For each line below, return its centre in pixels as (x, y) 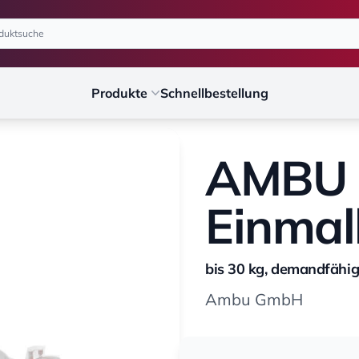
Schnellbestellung (214, 93)
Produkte (119, 93)
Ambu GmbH (254, 299)
